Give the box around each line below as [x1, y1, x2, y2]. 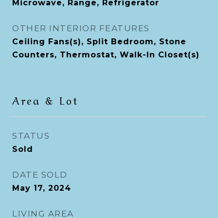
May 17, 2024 [12, 183, 71, 193]
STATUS [12, 131, 50, 141]
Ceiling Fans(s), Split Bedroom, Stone [12, 37, 186, 46]
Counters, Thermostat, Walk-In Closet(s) [12, 50, 200, 59]
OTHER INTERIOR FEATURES [12, 23, 150, 33]
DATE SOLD [12, 170, 68, 180]
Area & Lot [12, 92, 79, 107]
